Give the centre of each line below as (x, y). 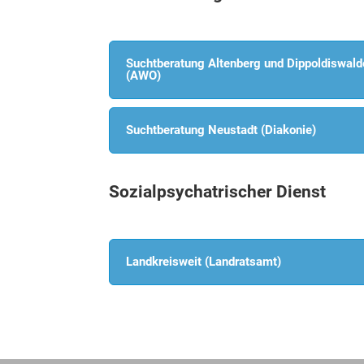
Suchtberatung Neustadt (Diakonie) (221, 130)
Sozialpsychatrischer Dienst (218, 192)
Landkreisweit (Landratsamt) (204, 261)
